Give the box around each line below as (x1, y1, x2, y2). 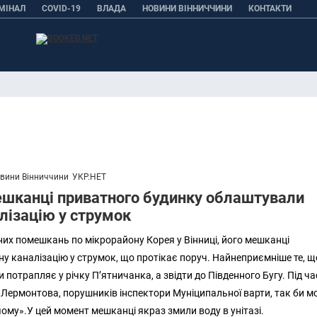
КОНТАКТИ (248, 4, 292, 13)
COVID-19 (42, 4, 81, 13)
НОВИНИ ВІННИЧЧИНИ (142, 4, 232, 13)
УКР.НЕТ (71, 171, 106, 182)
